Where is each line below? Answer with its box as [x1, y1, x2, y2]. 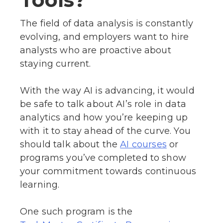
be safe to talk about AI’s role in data [20, 98, 186, 110]
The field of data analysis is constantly [20, 17, 193, 29]
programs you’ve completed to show [20, 152, 186, 164]
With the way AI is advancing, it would [20, 85, 195, 96]
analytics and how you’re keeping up [20, 111, 188, 123]
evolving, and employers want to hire [20, 31, 189, 42]
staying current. [20, 58, 91, 69]
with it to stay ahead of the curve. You [20, 125, 191, 136]
